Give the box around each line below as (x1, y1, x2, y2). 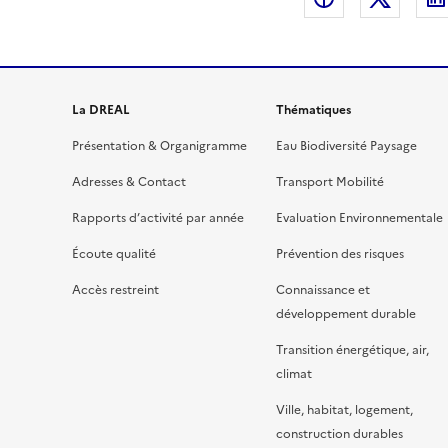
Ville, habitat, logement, (276, 401, 413, 420)
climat (276, 365, 312, 384)
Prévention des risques (276, 245, 404, 264)
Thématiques (276, 101, 351, 120)
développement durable (276, 305, 416, 324)
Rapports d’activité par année (72, 209, 244, 228)
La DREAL (72, 101, 130, 120)
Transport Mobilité (276, 173, 384, 192)
